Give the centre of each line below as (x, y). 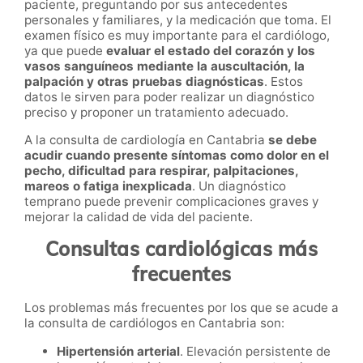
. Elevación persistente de (255, 351)
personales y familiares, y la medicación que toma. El (178, 20)
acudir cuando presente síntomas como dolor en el (177, 156)
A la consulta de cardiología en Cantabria (146, 140)
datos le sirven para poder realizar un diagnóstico (169, 97)
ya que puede (65, 51)
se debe (293, 140)
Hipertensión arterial (118, 351)
